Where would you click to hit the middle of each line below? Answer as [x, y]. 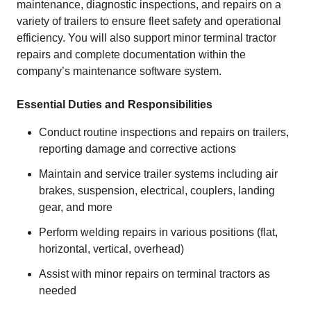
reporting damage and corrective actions [137, 149]
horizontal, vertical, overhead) [111, 249]
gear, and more [76, 207]
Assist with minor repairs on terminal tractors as [154, 274]
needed [58, 291]
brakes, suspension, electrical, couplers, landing [157, 191]
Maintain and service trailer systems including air [158, 174]
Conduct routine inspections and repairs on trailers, [164, 132]
